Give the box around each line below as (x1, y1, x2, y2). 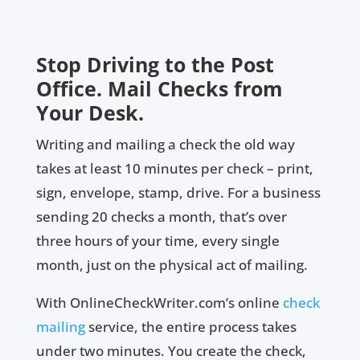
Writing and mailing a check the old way (35, 135, 295, 154)
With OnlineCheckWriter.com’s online (35, 293, 283, 313)
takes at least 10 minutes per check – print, (35, 159, 313, 178)
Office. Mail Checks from (35, 75, 283, 103)
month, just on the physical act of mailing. (35, 256, 308, 275)
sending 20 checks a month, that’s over (35, 207, 287, 227)
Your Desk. (35, 99, 144, 127)
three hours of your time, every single (35, 231, 280, 251)
